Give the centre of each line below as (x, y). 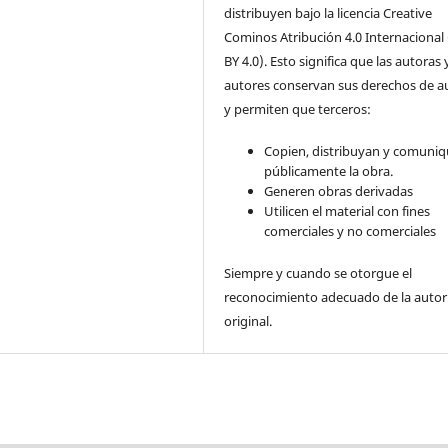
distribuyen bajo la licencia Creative (328, 12)
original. (248, 320)
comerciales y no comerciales (350, 230)
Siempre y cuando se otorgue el (318, 272)
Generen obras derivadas (339, 190)
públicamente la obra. (329, 170)
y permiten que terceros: (298, 108)
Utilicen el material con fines (347, 210)
